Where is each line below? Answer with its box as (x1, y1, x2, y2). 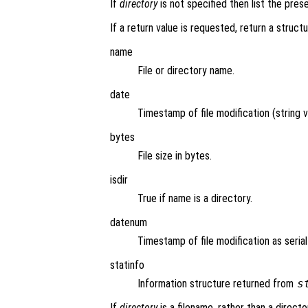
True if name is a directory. (137, 192, 252, 206)
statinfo (110, 258, 144, 272)
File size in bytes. (137, 149, 212, 163)
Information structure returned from (137, 277, 296, 291)
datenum (110, 216, 147, 230)
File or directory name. (137, 64, 234, 78)
